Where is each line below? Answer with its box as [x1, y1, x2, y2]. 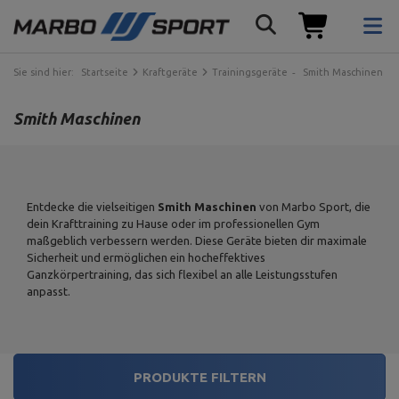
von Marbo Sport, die [256, 200, 370, 213]
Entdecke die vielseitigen [27, 200, 158, 213]
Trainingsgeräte [212, 67, 288, 77]
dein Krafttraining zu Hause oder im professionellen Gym [27, 217, 320, 230]
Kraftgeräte [142, 67, 198, 77]
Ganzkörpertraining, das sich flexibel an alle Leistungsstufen [27, 268, 338, 281]
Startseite [81, 67, 128, 77]
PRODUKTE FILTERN [133, 370, 266, 385]
